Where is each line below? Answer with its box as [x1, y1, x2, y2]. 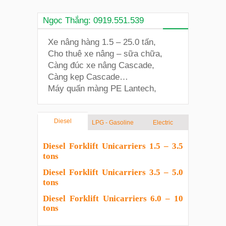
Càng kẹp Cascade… [48, 72, 128, 82]
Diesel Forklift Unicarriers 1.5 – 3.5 [43, 141, 183, 151]
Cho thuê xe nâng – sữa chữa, [48, 48, 162, 59]
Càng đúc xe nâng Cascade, [48, 60, 154, 70]
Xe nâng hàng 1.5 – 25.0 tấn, [48, 37, 156, 47]
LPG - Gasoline [92, 119, 134, 126]
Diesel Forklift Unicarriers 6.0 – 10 [43, 194, 183, 203]
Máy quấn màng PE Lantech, [48, 83, 156, 93]
